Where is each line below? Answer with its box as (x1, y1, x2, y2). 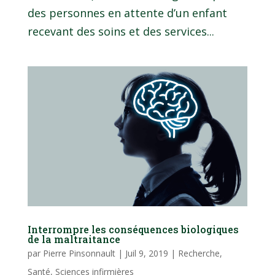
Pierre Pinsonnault (42, 247, 115, 260)
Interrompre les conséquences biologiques (27, 223, 239, 236)
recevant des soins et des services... (27, 23, 214, 39)
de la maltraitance (27, 233, 120, 246)
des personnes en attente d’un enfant (27, 5, 227, 20)
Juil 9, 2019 (125, 247, 168, 260)
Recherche (177, 247, 220, 260)
